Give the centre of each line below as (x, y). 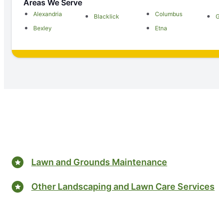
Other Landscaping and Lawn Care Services (123, 186)
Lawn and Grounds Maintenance (99, 162)
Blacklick (107, 16)
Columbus (168, 14)
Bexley (43, 28)
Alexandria (48, 14)
